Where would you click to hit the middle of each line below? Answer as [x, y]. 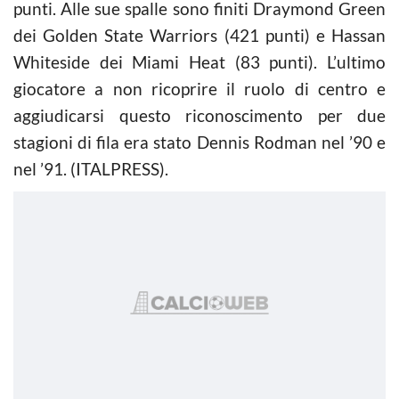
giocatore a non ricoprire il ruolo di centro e [199, 88]
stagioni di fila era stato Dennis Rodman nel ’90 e [199, 142]
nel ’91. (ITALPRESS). [91, 168]
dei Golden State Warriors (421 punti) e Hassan [199, 35]
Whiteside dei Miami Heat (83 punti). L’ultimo [199, 61]
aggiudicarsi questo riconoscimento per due [199, 115]
